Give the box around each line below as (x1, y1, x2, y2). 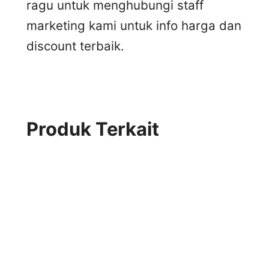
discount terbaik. (26, 38, 124, 53)
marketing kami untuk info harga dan (26, 17, 241, 33)
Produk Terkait (26, 118, 159, 141)
